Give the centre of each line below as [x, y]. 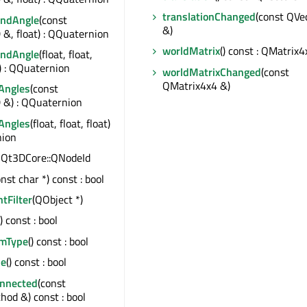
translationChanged [209, 17]
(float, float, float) [70, 123]
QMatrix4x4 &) [196, 85]
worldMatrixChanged [212, 72]
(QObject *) [58, 199]
